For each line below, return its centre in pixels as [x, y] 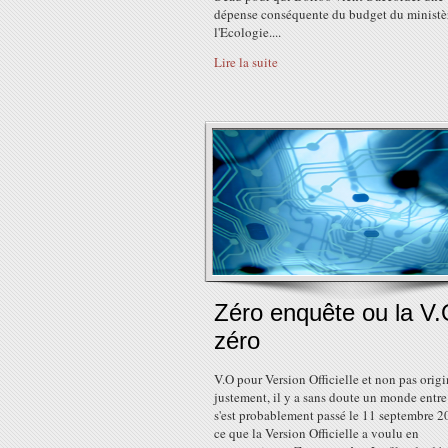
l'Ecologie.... [247, 32]
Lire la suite [246, 62]
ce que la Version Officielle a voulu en [316, 433]
